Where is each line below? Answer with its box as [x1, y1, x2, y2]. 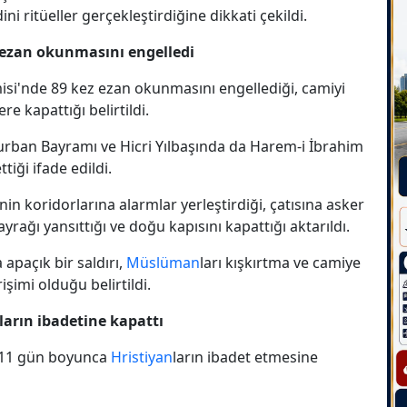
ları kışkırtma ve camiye [200, 252, 361, 273]
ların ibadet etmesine [173, 346, 318, 367]
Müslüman [126, 252, 200, 273]
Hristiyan [111, 346, 173, 367]
